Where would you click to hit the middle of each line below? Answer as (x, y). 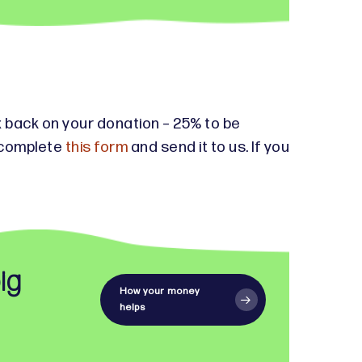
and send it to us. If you (208, 147)
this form (96, 147)
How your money (159, 291)
